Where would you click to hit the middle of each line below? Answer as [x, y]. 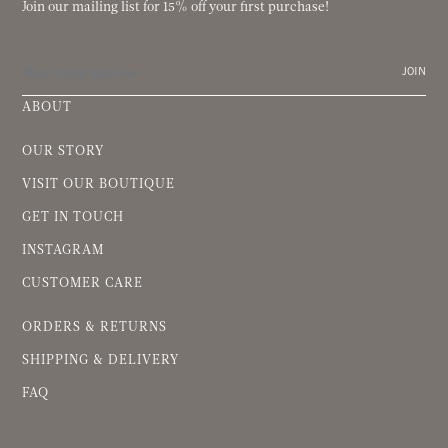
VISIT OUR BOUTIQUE [98, 184]
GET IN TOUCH [73, 217]
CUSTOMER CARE [82, 283]
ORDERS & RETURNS [94, 327]
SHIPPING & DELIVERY [100, 360]
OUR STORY [63, 151]
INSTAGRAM [63, 250]
